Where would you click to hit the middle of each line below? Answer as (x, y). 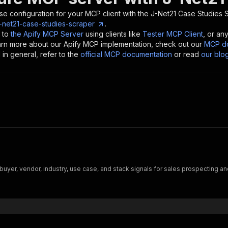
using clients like (113, 34)
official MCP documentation (126, 54)
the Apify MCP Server (47, 34)
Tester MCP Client (173, 34)
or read (187, 54)
